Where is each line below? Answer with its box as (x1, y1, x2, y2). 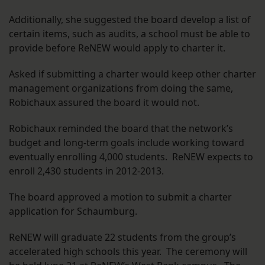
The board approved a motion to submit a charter (9, 190, 232, 204)
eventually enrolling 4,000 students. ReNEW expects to (9, 150, 253, 164)
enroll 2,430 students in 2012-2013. (9, 164, 164, 178)
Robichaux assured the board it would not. (9, 96, 199, 109)
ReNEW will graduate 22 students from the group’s (9, 231, 236, 244)
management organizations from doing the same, (9, 82, 233, 95)
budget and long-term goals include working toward (9, 136, 244, 150)
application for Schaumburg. (9, 205, 137, 218)
